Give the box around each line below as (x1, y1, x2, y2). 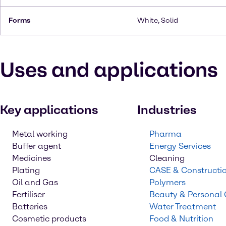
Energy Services (149, 141, 211, 151)
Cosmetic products (12, 214, 86, 223)
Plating (12, 165, 40, 175)
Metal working (12, 129, 68, 139)
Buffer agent (12, 141, 61, 151)
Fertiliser (12, 190, 45, 199)
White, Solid (137, 16, 178, 25)
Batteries (12, 202, 47, 211)
